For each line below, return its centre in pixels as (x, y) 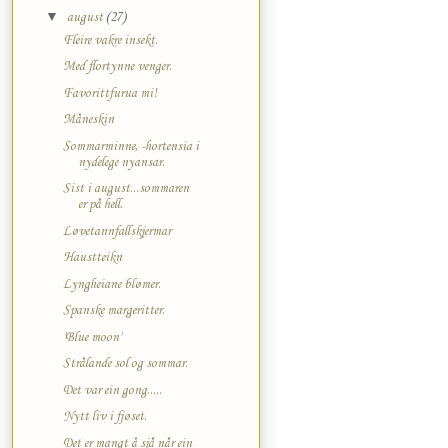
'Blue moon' (91, 337)
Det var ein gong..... (112, 390)
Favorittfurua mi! (109, 93)
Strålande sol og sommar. (125, 364)
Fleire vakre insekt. (110, 40)
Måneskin (88, 120)
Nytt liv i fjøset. (104, 417)
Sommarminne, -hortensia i (130, 146)
